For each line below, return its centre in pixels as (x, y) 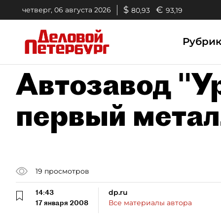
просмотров (67, 171)
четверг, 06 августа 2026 (67, 10)
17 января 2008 (62, 203)
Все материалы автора (150, 203)
